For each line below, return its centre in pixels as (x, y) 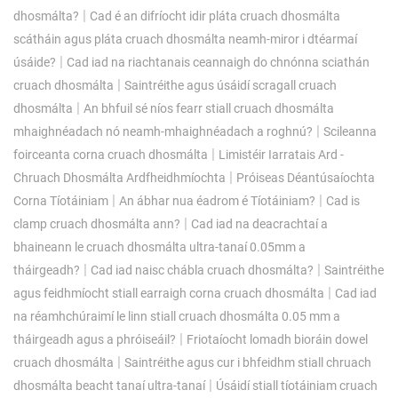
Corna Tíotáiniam (61, 200)
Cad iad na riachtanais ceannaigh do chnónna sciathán (218, 62)
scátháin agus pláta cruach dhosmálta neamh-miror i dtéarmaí (185, 39)
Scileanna (350, 131)
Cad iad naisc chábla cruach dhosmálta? (202, 270)
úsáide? (35, 62)
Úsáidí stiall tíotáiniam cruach (297, 385)
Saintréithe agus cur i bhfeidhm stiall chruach (248, 362)
